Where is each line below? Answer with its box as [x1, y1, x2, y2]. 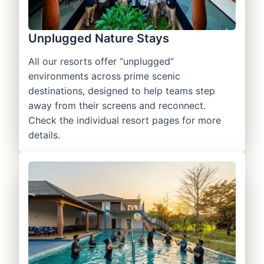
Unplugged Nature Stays [28, 31, 169, 46]
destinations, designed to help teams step [28, 85, 215, 97]
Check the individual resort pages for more [28, 114, 221, 127]
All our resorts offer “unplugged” [28, 55, 174, 68]
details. [28, 129, 60, 141]
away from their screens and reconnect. [28, 100, 206, 112]
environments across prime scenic [28, 70, 180, 82]
